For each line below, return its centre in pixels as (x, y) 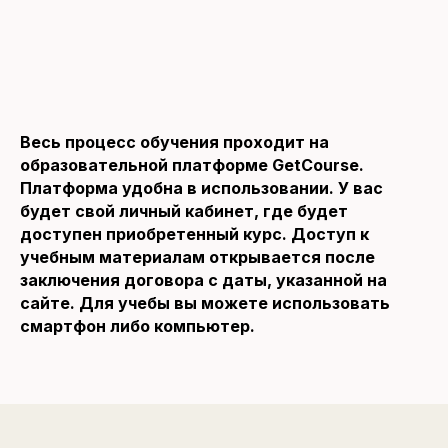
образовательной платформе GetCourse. (192, 164)
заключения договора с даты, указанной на (203, 279)
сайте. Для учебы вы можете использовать (205, 302)
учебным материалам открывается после (197, 256)
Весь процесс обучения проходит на (174, 141)
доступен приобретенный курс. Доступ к (194, 233)
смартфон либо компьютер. (137, 325)
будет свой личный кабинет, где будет (184, 210)
